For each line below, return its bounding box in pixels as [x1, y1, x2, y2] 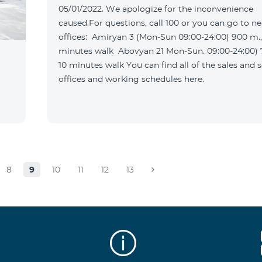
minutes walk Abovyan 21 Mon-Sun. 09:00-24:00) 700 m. [58, 46, 118, 56]
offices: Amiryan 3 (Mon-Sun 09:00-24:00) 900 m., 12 [58, 32, 92, 42]
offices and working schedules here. [58, 74, 204, 84]
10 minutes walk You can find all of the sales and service [58, 60, 126, 70]
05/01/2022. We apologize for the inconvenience [58, 4, 253, 14]
